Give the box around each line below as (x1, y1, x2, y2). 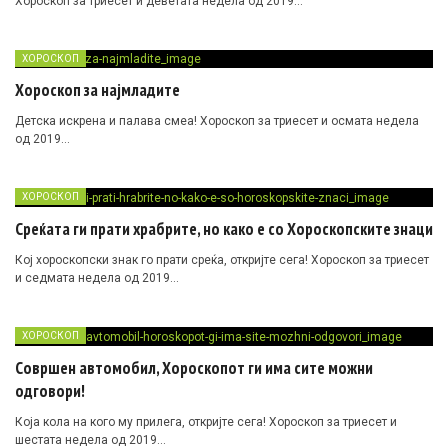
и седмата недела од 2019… (15, 271, 179, 286)
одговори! (15, 380, 85, 403)
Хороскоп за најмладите (15, 79, 180, 102)
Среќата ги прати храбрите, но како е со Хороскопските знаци (15, 218, 433, 241)
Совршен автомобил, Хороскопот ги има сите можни (15, 357, 373, 380)
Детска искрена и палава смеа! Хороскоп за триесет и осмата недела (15, 114, 419, 129)
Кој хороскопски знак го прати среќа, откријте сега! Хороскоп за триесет (15, 253, 429, 268)
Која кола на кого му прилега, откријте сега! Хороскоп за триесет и (15, 415, 397, 430)
